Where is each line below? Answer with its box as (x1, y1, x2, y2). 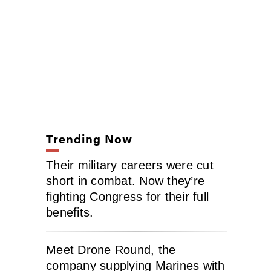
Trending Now (46, 129, 133, 147)
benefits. (46, 206, 94, 219)
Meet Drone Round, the (46, 243, 176, 256)
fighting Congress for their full (46, 190, 209, 203)
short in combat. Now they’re (46, 174, 204, 188)
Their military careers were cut (46, 158, 214, 172)
